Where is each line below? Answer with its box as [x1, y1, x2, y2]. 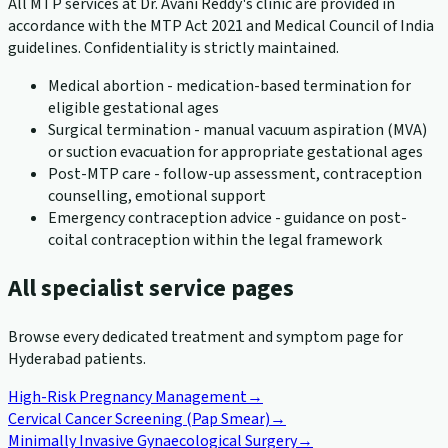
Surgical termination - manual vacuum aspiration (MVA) [48, 119, 427, 142]
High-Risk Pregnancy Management [8, 385, 247, 408]
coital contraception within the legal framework [48, 229, 382, 252]
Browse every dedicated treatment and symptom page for [8, 325, 403, 348]
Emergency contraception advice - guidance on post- [48, 207, 407, 230]
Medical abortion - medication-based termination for [48, 75, 411, 98]
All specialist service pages [8, 271, 294, 307]
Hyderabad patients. [8, 347, 146, 370]
